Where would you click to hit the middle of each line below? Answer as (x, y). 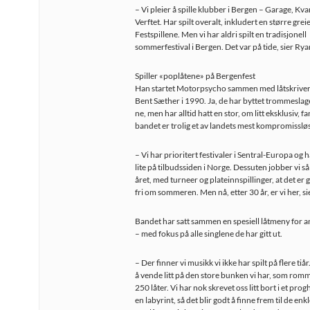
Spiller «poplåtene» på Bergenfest (195, 76)
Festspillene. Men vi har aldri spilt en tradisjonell (221, 34)
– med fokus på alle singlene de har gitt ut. (209, 234)
